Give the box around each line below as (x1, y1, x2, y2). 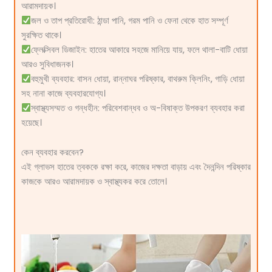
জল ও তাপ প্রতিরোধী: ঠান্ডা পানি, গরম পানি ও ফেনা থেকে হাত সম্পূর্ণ (31, 14, 229, 27)
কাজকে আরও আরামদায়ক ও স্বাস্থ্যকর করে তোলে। (21, 175, 167, 188)
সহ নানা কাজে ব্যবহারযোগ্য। (21, 87, 106, 100)
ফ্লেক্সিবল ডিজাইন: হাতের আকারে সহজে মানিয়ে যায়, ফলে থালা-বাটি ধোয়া (31, 43, 248, 56)
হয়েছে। (21, 116, 42, 129)
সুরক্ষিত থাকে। (21, 29, 61, 41)
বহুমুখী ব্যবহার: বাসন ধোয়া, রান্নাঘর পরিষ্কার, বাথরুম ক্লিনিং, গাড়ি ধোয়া (31, 72, 245, 85)
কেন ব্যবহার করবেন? (21, 146, 84, 159)
